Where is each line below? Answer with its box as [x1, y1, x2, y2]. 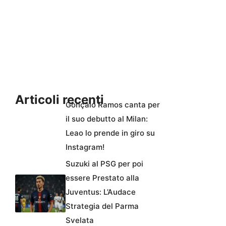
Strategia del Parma [66, 201, 139, 211]
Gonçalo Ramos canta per [66, 99, 160, 109]
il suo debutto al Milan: [66, 114, 148, 124]
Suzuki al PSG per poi [66, 158, 143, 168]
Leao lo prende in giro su [66, 128, 155, 138]
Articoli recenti [15, 92, 104, 107]
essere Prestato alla [66, 173, 139, 183]
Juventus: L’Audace [66, 187, 136, 197]
